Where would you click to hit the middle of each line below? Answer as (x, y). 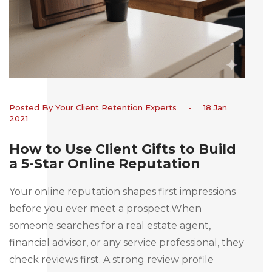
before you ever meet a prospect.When (105, 208)
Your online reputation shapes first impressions (122, 191)
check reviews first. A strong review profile (111, 259)
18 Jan (214, 107)
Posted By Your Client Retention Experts (94, 107)
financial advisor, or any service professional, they (127, 242)
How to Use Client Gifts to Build (123, 149)
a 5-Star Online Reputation (105, 163)
